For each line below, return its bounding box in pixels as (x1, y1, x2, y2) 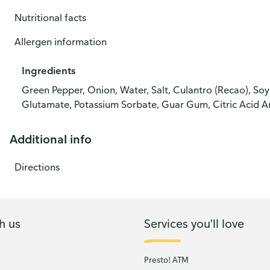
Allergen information (14, 36, 107, 48)
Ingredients (22, 64, 75, 77)
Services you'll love (144, 215, 244, 231)
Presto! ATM (144, 254, 189, 265)
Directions (14, 161, 60, 173)
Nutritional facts (14, 11, 86, 24)
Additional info (10, 131, 92, 146)
